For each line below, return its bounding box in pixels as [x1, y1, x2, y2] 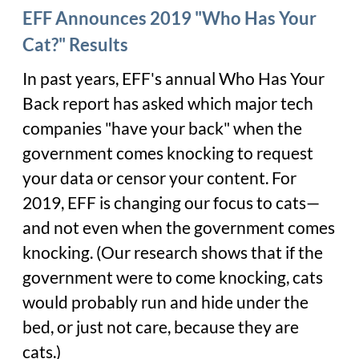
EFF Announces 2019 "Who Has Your [22, 7, 317, 29]
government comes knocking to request [22, 143, 313, 164]
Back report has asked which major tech [22, 93, 313, 115]
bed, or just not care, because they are [22, 317, 299, 338]
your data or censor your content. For [22, 167, 296, 189]
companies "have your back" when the [22, 118, 302, 139]
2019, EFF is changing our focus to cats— [22, 192, 320, 214]
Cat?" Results [22, 34, 128, 55]
